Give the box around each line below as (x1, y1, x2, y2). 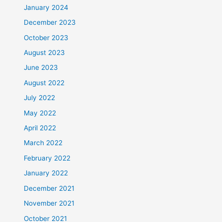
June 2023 (24, 63, 58, 72)
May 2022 (24, 109, 56, 117)
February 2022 (24, 154, 71, 162)
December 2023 (24, 18, 76, 27)
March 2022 (24, 139, 63, 147)
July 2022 (24, 94, 55, 102)
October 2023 (24, 33, 69, 42)
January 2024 (24, 3, 69, 11)
